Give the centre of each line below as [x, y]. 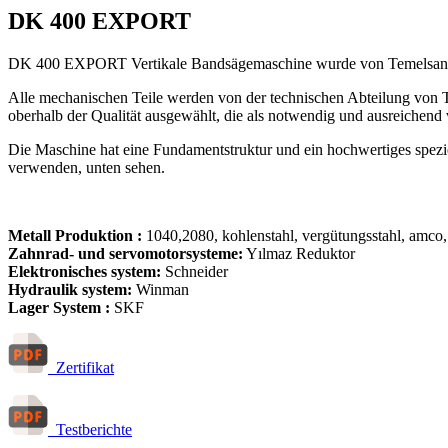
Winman [160, 289]
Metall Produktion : [75, 235]
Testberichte [90, 429]
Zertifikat [81, 367]
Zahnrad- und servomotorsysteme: [125, 253]
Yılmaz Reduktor [299, 253]
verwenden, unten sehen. [86, 167]
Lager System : [59, 307]
